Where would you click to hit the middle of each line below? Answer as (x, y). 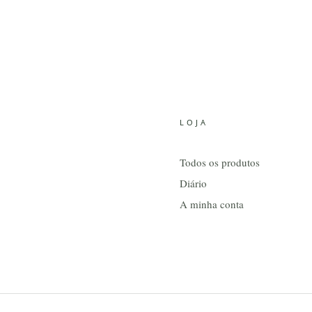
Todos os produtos (219, 162)
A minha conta (211, 204)
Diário (193, 183)
